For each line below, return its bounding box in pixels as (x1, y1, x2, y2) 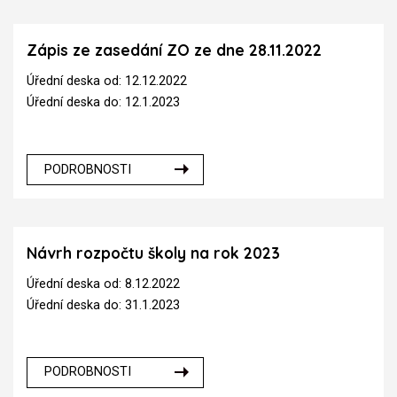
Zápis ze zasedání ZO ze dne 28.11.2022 (27, 41, 322, 60)
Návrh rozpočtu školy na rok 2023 (27, 243, 280, 262)
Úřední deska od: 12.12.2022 (27, 73, 187, 89)
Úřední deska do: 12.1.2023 (27, 94, 180, 110)
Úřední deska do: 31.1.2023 (27, 297, 180, 313)
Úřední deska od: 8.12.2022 (27, 276, 180, 292)
